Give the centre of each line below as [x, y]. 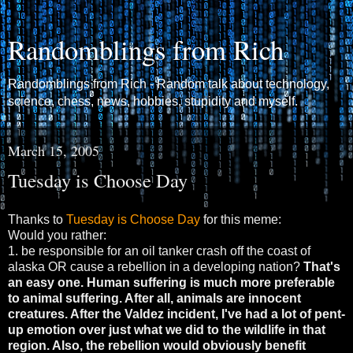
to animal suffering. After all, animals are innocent [154, 298]
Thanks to [37, 219]
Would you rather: [57, 235]
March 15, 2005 [54, 150]
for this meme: [241, 219]
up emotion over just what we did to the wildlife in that [167, 329]
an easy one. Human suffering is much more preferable [171, 282]
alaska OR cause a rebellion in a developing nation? [156, 266]
